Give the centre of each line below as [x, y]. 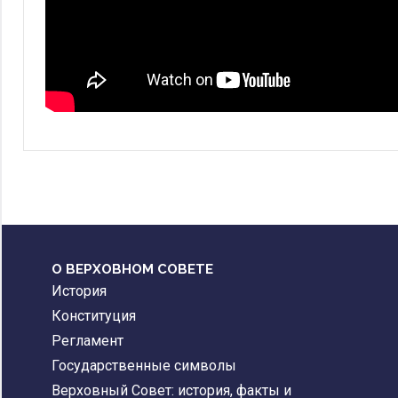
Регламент [88, 341]
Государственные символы [144, 366]
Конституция [94, 316]
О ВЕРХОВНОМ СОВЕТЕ [132, 270]
